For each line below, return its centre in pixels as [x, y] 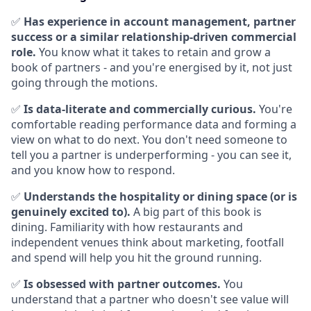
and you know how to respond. [93, 170]
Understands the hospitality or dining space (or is [160, 196]
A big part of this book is [196, 212]
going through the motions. [84, 83]
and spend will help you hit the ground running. [136, 258]
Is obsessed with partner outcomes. [122, 284]
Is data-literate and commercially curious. [140, 109]
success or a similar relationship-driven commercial [154, 37]
